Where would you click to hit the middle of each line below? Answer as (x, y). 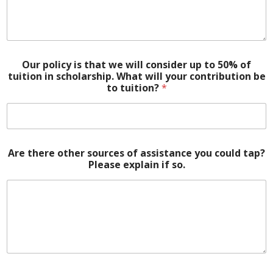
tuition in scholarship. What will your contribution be (136, 76)
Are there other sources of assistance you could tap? (136, 153)
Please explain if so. (136, 165)
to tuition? (134, 88)
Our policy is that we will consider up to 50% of (136, 65)
